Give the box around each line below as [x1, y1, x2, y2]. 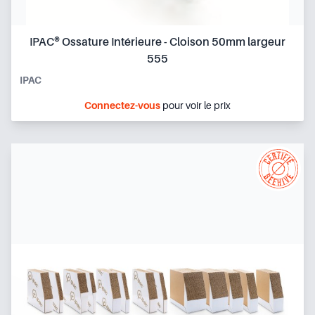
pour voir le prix [160, 99, 231, 111]
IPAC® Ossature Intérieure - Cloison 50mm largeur [30, 35, 285, 49]
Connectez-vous [84, 99, 160, 111]
